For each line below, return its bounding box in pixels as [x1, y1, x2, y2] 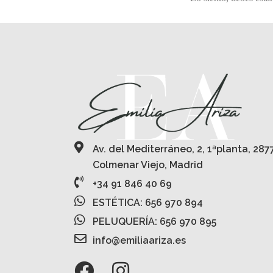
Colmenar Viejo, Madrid [93, 158, 203, 171]
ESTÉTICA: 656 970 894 [93, 196, 203, 208]
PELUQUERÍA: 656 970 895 [93, 215, 216, 227]
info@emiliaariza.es [93, 234, 186, 246]
